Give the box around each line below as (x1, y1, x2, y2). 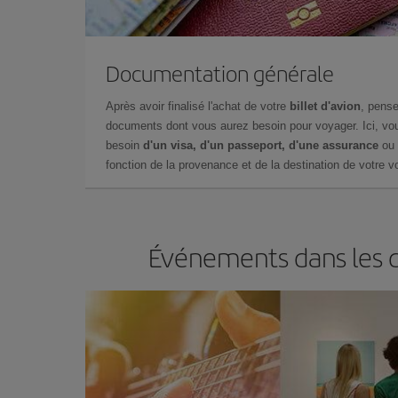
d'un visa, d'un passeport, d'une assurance (143, 138, 378, 152)
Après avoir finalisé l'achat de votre (106, 99, 290, 113)
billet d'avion (290, 99, 361, 113)
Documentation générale (106, 57, 334, 88)
